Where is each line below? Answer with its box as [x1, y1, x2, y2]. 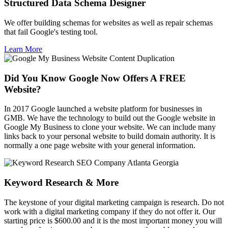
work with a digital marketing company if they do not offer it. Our [4, 207, 215, 216]
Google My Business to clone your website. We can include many [4, 123, 216, 132]
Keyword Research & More [4, 177, 119, 188]
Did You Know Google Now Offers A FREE [4, 72, 186, 83]
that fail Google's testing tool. [4, 27, 98, 36]
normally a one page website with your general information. [4, 141, 195, 150]
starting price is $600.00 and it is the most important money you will [4, 216, 222, 225]
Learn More [4, 44, 42, 53]
